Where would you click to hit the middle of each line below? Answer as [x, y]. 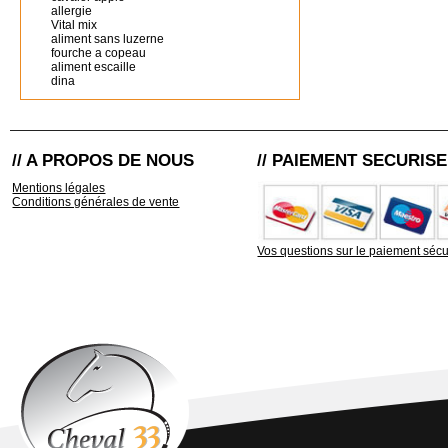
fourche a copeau [98, 53]
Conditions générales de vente [96, 202]
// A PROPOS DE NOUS [103, 160]
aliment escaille [93, 67]
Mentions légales [59, 188]
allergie [71, 11]
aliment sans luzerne [107, 39]
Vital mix [74, 25]
